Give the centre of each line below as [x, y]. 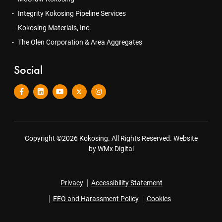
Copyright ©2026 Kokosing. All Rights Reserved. [99, 139]
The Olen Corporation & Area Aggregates [80, 42]
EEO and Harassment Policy [96, 199]
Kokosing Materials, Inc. [55, 28]
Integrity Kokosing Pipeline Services [72, 14]
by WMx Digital [111, 149]
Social [28, 70]
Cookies [159, 199]
